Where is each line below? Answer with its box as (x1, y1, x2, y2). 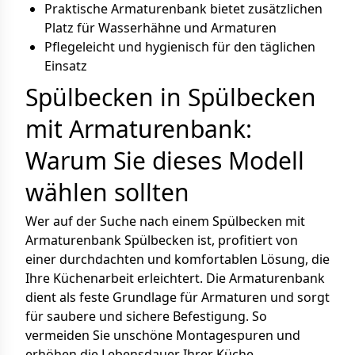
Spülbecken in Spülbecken (25, 81, 316, 113)
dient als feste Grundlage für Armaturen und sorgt (25, 288, 330, 306)
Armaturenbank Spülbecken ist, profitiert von (25, 231, 298, 249)
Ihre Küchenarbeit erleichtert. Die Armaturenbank (25, 269, 325, 287)
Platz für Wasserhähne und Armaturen (44, 19, 277, 36)
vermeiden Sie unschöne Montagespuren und (25, 326, 300, 344)
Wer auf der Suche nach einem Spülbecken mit (25, 212, 305, 230)
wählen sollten (25, 176, 189, 208)
